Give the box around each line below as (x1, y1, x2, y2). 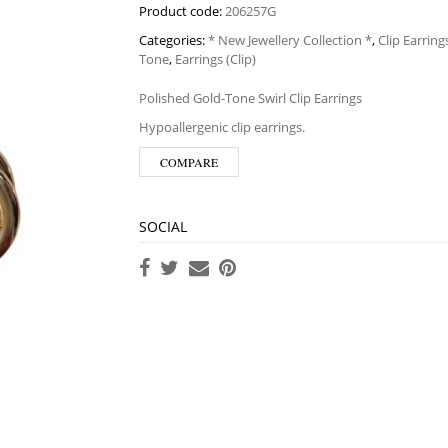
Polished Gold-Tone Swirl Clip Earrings (139, 89, 362, 107)
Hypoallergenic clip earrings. (139, 118, 305, 136)
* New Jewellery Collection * (208, 31, 372, 49)
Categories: (139, 31, 208, 49)
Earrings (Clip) (175, 50, 256, 68)
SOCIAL (139, 217, 187, 236)
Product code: (139, 2, 225, 20)
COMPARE (160, 154, 218, 170)
